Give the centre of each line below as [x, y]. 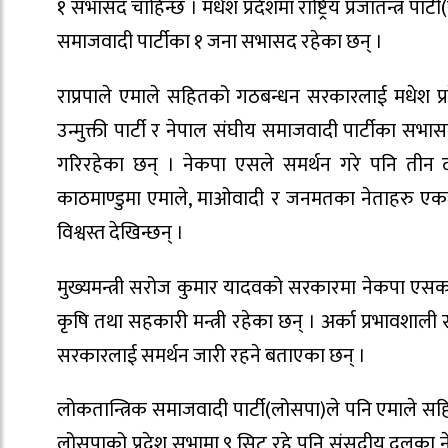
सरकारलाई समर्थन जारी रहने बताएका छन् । [211, 355]
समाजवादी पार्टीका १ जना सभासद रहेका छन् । [220, 42]
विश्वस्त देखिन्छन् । [120, 232]
